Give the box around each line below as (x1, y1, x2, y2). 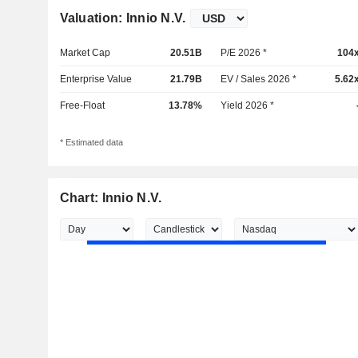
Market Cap (59, 47, 110, 58)
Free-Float (59, 100, 105, 111)
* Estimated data (59, 137, 123, 148)
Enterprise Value (59, 74, 132, 85)
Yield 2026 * (221, 100, 275, 111)
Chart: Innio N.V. (59, 191, 162, 205)
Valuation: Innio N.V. (59, 11, 186, 25)
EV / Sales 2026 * (221, 74, 297, 85)
